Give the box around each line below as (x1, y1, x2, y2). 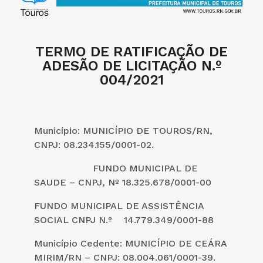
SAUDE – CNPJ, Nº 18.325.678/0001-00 (34, 176, 211, 188)
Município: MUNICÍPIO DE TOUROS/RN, (34, 124, 213, 136)
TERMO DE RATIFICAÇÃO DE (35, 43, 228, 60)
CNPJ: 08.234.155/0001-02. (34, 139, 154, 150)
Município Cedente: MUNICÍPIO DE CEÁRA (34, 237, 227, 249)
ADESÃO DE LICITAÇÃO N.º (42, 57, 221, 74)
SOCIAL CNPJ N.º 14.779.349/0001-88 (34, 214, 214, 225)
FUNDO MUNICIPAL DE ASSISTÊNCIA (34, 200, 204, 211)
